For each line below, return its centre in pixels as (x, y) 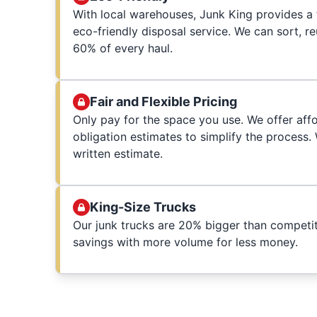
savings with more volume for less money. (187, 242)
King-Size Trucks (143, 207)
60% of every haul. (122, 48)
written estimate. (117, 154)
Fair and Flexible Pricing (163, 102)
